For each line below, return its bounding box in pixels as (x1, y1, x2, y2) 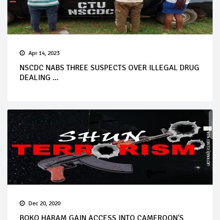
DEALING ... (20, 72, 58, 82)
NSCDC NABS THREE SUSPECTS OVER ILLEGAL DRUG (20, 62, 199, 73)
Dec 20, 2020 (28, 199, 60, 207)
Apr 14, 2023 (28, 49, 59, 57)
